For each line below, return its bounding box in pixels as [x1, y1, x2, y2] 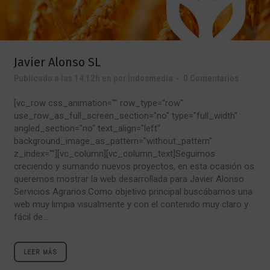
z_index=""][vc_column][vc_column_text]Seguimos [14, 148, 215, 159]
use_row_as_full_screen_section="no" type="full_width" [14, 110, 237, 121]
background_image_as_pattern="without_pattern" [14, 135, 212, 146]
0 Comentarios [183, 72, 239, 84]
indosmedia [128, 72, 173, 84]
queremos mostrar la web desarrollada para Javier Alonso [14, 173, 244, 184]
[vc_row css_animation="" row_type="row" [14, 97, 183, 108]
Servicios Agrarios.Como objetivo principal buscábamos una [14, 186, 253, 197]
